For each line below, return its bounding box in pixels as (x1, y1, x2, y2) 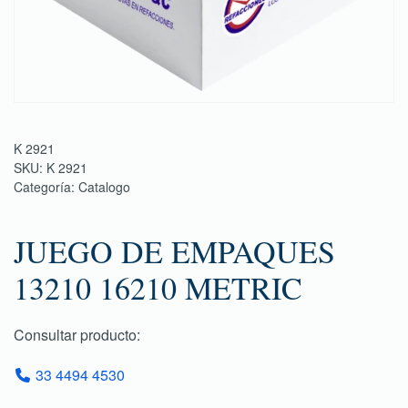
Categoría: (14, 178, 78, 196)
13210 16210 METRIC (14, 267, 302, 309)
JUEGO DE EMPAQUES (14, 230, 335, 272)
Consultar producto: (14, 324, 140, 345)
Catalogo (78, 178, 130, 196)
